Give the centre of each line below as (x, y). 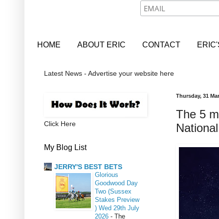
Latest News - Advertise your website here (109, 74)
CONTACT (161, 44)
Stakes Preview (117, 199)
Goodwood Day (116, 183)
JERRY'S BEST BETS (88, 166)
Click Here (60, 124)
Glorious (107, 175)
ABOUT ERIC (101, 44)
